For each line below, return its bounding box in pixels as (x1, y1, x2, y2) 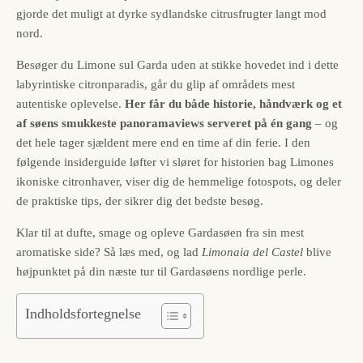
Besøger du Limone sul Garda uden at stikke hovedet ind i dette (16, 58, 339, 71)
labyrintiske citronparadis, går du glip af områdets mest (16, 77, 295, 91)
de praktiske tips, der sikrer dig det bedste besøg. (16, 194, 263, 207)
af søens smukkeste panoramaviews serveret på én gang (16, 116, 312, 130)
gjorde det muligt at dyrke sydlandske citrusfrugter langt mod (16, 6, 327, 20)
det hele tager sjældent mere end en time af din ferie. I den (16, 135, 310, 149)
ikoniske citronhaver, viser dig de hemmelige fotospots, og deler (16, 174, 341, 188)
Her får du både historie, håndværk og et (125, 96, 342, 110)
